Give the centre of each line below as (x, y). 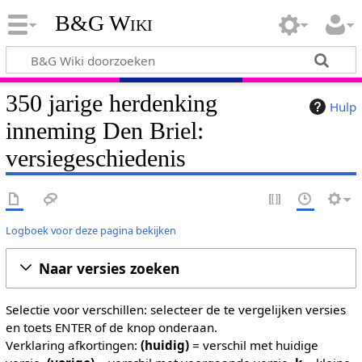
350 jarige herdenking (111, 103)
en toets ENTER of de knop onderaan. (111, 327)
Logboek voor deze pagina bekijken (90, 230)
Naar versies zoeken (109, 268)
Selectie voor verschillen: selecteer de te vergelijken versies (175, 309)
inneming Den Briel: (104, 130)
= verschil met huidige (253, 345)
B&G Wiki (103, 23)
